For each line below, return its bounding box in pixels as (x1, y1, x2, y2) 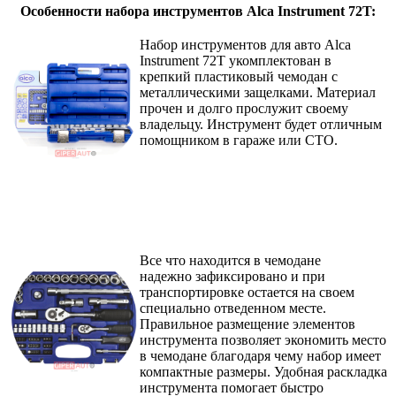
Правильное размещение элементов (140, 316, 355, 332)
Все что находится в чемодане (140, 253, 321, 269)
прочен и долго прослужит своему (140, 101, 348, 117)
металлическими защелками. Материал (140, 85, 376, 101)
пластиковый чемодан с (194, 69, 338, 85)
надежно (140, 269, 195, 285)
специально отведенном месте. (140, 301, 326, 316)
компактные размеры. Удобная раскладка (140, 364, 387, 380)
